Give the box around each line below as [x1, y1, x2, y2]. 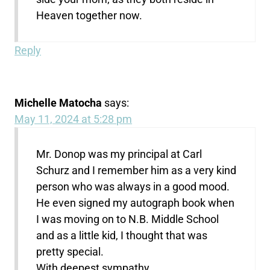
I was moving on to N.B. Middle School [36, 213, 219, 226]
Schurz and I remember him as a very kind [36, 164, 237, 177]
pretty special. [36, 245, 104, 259]
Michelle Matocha [14, 96, 102, 110]
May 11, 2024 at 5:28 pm [14, 113, 133, 126]
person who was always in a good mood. [36, 180, 230, 193]
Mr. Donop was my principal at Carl [36, 148, 202, 161]
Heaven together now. [36, 9, 143, 22]
